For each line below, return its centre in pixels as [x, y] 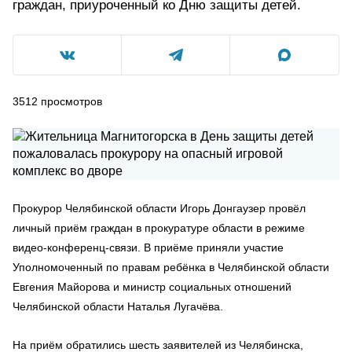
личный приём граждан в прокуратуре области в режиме [159, 228]
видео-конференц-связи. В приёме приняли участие [148, 247]
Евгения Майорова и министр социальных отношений [152, 287]
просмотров [71, 101]
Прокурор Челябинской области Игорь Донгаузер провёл [159, 208]
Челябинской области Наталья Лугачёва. [118, 306]
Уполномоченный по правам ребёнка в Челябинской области [171, 267]
